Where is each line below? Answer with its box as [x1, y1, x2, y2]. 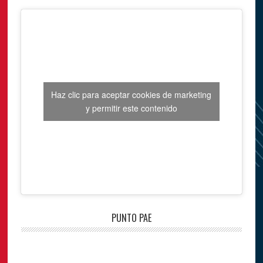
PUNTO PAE [111, 210, 151, 225]
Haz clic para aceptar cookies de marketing [51, 89, 212, 101]
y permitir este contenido [85, 102, 177, 114]
